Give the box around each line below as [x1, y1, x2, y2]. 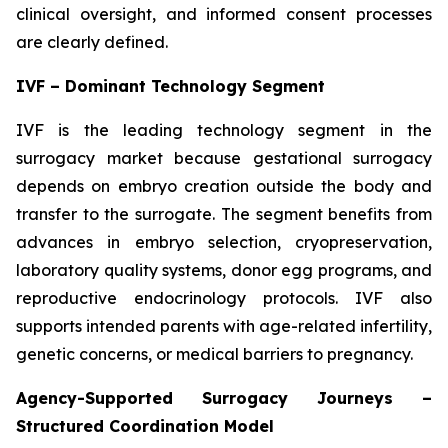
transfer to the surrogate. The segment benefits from [16, 204, 432, 225]
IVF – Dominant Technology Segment [16, 76, 325, 97]
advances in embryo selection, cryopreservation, [16, 232, 432, 253]
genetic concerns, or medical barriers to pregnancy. [16, 344, 413, 365]
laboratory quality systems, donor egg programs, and [16, 260, 432, 281]
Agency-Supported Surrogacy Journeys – [16, 388, 432, 409]
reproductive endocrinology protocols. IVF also [16, 288, 432, 309]
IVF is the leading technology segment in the [16, 120, 432, 141]
